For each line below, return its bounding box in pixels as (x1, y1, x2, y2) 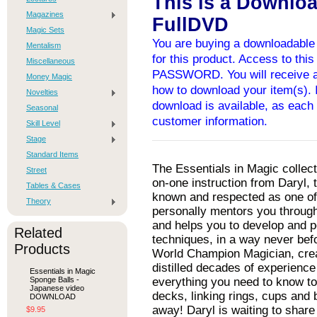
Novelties (26, 88, 58, 96)
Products (14, 241, 70, 257)
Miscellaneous (26, 57, 75, 65)
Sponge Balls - (30, 275, 79, 284)
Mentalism (26, 41, 61, 50)
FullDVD (152, 14, 229, 35)
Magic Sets (26, 25, 64, 34)
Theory (26, 197, 51, 205)
